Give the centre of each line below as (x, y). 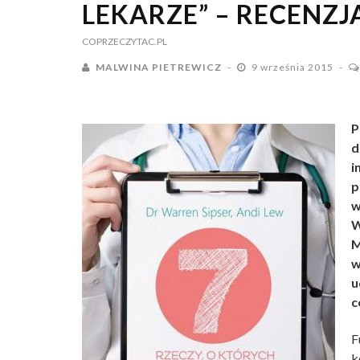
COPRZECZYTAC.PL (125, 41)
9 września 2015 (294, 67)
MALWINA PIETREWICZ (159, 67)
